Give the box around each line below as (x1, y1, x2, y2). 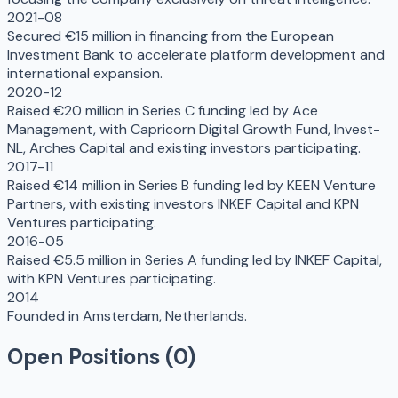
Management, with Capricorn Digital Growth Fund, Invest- (7, 120, 380, 139)
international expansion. (7, 64, 163, 84)
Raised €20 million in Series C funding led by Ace (7, 101, 318, 121)
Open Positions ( (7, 343, 173, 371)
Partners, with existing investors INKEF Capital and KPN (7, 195, 359, 214)
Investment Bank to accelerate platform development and (7, 45, 385, 65)
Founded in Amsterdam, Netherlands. (7, 306, 247, 326)
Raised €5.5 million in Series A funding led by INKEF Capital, (7, 251, 382, 270)
